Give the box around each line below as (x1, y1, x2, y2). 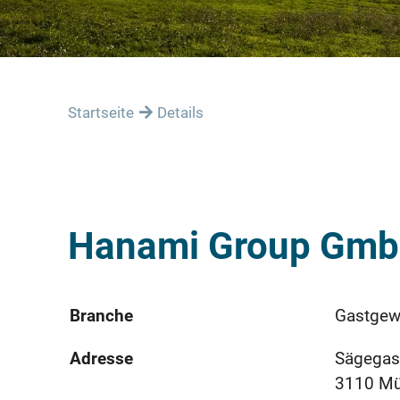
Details (157, 103, 204, 121)
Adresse (70, 347, 133, 369)
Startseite (68, 103, 134, 121)
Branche (70, 304, 133, 326)
